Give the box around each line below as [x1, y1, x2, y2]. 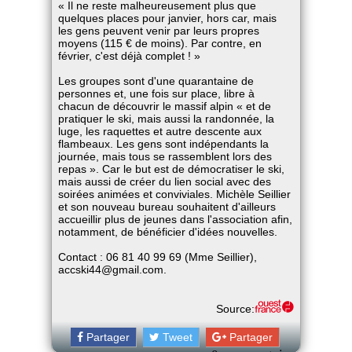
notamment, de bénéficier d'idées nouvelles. [58, 225, 278, 238]
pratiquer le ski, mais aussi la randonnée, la [58, 112, 275, 125]
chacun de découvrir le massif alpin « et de [58, 100, 272, 112]
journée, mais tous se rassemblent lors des [58, 150, 273, 163]
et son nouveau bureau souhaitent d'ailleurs [58, 200, 277, 213]
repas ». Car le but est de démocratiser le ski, [58, 163, 285, 175]
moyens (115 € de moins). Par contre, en [58, 37, 262, 49]
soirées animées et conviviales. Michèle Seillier [58, 188, 291, 200]
